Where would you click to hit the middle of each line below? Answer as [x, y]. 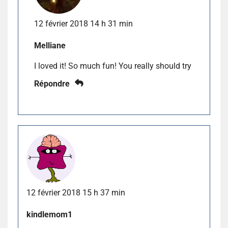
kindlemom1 [49, 214]
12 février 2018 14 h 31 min [83, 24]
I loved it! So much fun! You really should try [113, 66]
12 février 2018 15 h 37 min [76, 192]
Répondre [52, 84]
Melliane [50, 46]
